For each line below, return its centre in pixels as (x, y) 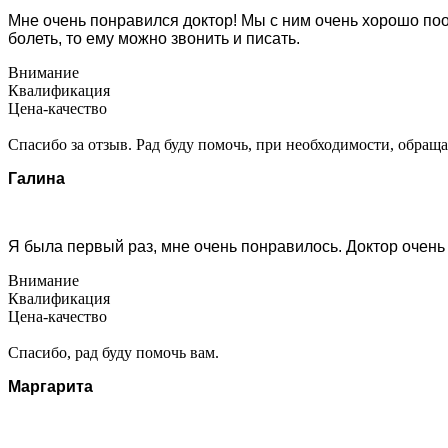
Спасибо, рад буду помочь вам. (113, 352)
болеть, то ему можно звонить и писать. (154, 38)
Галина (36, 178)
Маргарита (50, 386)
